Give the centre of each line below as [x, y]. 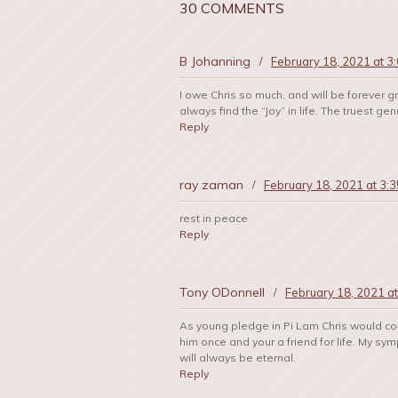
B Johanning [215, 62]
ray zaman [211, 185]
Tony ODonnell [222, 293]
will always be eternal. [238, 358]
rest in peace [214, 219]
